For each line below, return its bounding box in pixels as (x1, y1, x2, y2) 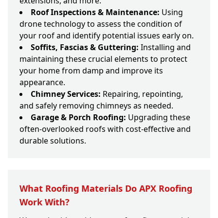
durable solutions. (19, 135, 86, 146)
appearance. (19, 77, 65, 88)
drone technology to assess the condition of (19, 18, 182, 30)
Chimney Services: (31, 89, 101, 100)
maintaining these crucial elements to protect (19, 54, 187, 65)
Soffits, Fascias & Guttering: (31, 42, 139, 53)
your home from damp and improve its (19, 65, 163, 76)
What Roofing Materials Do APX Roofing (19, 182, 192, 195)
